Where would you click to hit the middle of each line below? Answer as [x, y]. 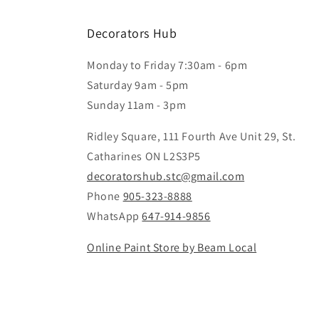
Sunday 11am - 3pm [137, 105]
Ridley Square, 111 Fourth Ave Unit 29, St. [192, 136]
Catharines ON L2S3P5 [144, 156]
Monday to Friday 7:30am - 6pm [167, 65]
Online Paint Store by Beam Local [172, 247]
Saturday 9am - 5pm [138, 85]
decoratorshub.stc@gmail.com [166, 176]
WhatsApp [115, 216]
